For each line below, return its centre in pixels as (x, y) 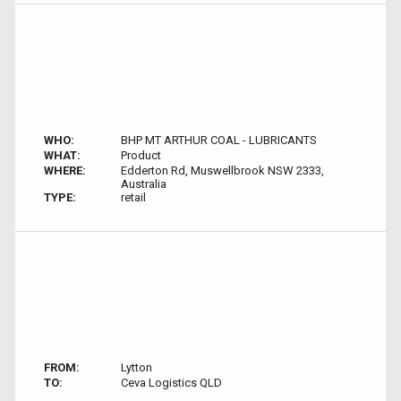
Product (141, 155)
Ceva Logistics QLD (171, 383)
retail (133, 197)
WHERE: (65, 171)
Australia (143, 184)
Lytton (136, 367)
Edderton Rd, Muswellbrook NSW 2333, (222, 171)
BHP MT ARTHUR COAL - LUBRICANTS (218, 140)
